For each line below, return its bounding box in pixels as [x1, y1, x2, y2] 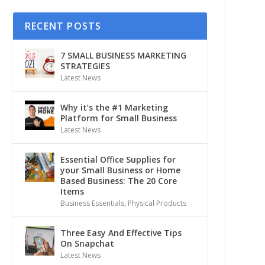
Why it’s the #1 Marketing [60, 102, 168, 114]
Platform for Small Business [60, 112, 177, 124]
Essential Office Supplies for [60, 154, 176, 166]
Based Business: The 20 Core [60, 175, 177, 187]
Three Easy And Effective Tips [60, 227, 182, 239]
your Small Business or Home [60, 164, 180, 176]
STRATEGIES [60, 60, 110, 72]
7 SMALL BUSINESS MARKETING [60, 50, 186, 62]
